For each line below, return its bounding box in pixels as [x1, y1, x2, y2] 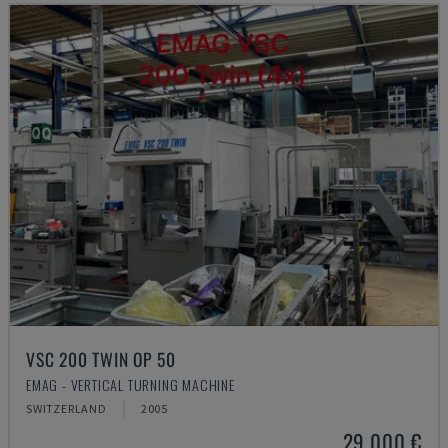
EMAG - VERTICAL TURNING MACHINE [26, 374, 235, 395]
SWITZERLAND [26, 401, 107, 416]
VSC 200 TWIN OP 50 [26, 346, 176, 372]
